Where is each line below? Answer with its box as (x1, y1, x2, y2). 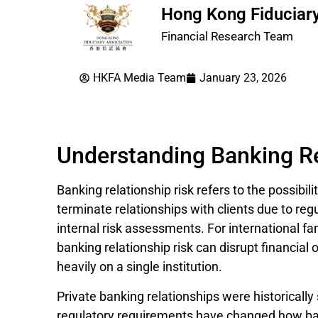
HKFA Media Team (93, 71, 186, 85)
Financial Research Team (161, 29, 293, 44)
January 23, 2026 (199, 71, 287, 85)
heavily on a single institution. (57, 259, 222, 275)
